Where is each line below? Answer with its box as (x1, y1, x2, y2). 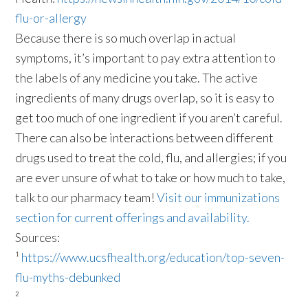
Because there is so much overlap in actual (15, 30, 236, 46)
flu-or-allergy (15, 10, 87, 26)
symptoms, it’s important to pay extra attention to (15, 50, 276, 66)
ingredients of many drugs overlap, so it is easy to (15, 90, 275, 106)
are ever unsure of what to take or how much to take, (15, 170, 286, 186)
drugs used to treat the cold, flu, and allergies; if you (15, 150, 287, 166)
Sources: (15, 230, 60, 245)
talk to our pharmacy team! (15, 190, 157, 206)
